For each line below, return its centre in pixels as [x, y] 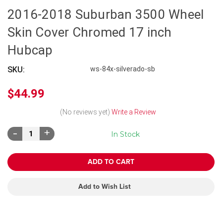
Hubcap [30, 50]
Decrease [29, 133]
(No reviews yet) [85, 112]
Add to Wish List [105, 187]
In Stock [125, 134]
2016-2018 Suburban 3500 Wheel [106, 14]
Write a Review [134, 112]
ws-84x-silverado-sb [123, 69]
